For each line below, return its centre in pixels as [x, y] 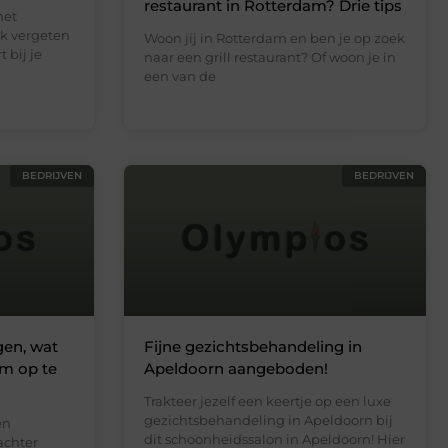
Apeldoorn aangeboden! [235, 369]
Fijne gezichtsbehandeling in [252, 347]
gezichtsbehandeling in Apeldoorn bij [268, 420]
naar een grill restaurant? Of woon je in [269, 56]
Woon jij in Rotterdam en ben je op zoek [274, 37]
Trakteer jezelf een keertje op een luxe [267, 401]
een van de [179, 75]
